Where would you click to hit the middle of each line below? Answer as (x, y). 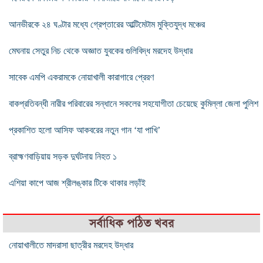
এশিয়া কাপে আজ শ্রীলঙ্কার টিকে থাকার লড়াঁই (77, 183)
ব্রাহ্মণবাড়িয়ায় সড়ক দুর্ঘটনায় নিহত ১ (63, 156)
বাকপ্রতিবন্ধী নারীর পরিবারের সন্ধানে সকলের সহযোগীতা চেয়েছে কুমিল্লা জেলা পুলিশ (134, 103)
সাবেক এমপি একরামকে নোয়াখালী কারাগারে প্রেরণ (81, 77)
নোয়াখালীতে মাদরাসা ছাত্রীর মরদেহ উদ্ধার (71, 245)
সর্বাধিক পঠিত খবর (131, 223)
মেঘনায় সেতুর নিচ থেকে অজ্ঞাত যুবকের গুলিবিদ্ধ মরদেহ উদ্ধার (101, 50)
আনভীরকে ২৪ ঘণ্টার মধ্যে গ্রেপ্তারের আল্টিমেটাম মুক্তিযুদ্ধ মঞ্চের (107, 24)
